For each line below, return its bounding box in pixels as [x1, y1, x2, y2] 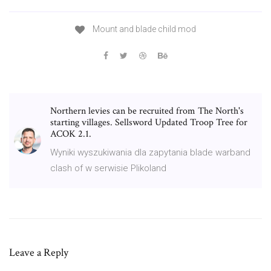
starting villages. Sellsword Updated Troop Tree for [50, 116, 247, 129]
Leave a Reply [9, 245, 68, 260]
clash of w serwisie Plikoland [50, 162, 166, 174]
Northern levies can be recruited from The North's [50, 104, 244, 117]
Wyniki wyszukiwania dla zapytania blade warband [50, 146, 250, 158]
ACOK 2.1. [50, 127, 91, 140]
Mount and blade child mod [91, 24, 196, 34]
